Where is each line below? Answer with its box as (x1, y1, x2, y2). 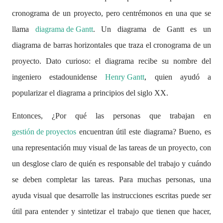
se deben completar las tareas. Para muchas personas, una (12, 175, 211, 184)
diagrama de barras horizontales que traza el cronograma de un (12, 41, 211, 49)
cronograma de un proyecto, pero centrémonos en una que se (12, 9, 211, 17)
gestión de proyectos (12, 127, 76, 136)
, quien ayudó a (144, 73, 212, 81)
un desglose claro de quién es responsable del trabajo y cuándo (12, 159, 211, 168)
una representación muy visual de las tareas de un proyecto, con (12, 143, 211, 152)
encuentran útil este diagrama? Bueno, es (76, 127, 211, 136)
